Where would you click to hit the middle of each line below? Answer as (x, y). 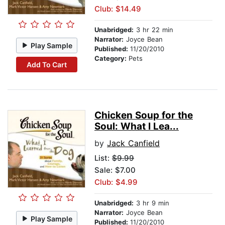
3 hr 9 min (151, 203)
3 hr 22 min (153, 30)
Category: (111, 59)
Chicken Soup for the (144, 116)
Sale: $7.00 (115, 170)
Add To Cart (46, 64)
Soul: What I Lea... (137, 127)
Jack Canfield (133, 143)
